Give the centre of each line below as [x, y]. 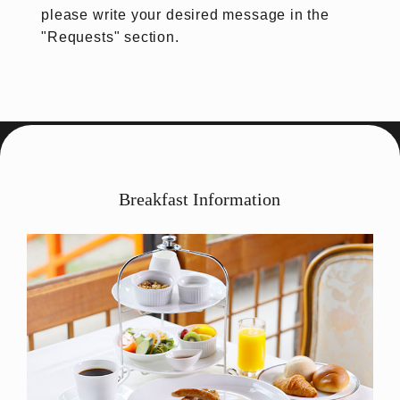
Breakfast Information [200, 200]
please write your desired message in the [185, 14]
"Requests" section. [110, 36]
